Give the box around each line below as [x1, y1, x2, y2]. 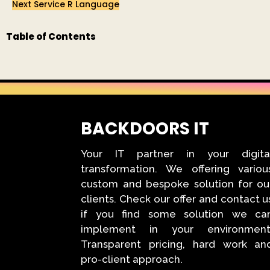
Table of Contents [6, 30, 96, 43]
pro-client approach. [81, 253, 183, 266]
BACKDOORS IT [81, 117, 213, 141]
